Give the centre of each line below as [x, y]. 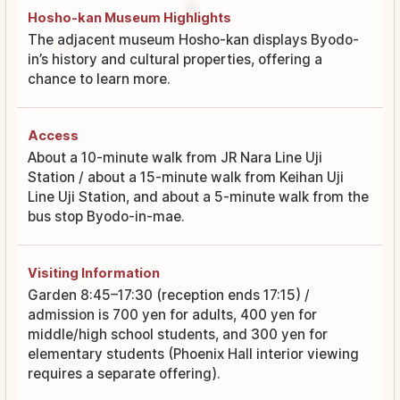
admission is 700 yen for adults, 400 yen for [172, 315]
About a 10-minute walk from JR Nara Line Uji [175, 158]
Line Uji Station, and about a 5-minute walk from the [198, 197]
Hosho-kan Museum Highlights [129, 18]
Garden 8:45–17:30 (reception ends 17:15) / [169, 296]
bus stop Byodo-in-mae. [106, 217]
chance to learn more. [99, 79]
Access [53, 136]
